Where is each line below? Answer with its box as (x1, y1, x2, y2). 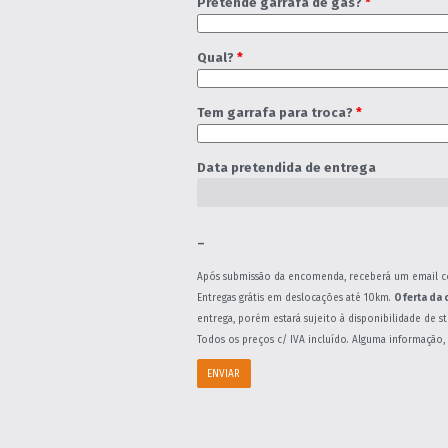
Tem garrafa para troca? (196, 105, 356, 121)
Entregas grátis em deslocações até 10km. (196, 291, 394, 304)
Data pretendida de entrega (196, 160, 376, 176)
